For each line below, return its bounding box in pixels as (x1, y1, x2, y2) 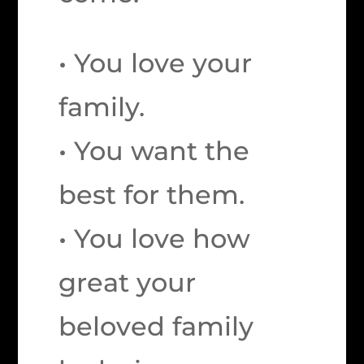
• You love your (58, 47, 253, 79)
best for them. (58, 179, 245, 210)
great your (58, 266, 197, 298)
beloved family (58, 310, 254, 342)
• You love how (58, 223, 251, 254)
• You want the (58, 135, 250, 167)
